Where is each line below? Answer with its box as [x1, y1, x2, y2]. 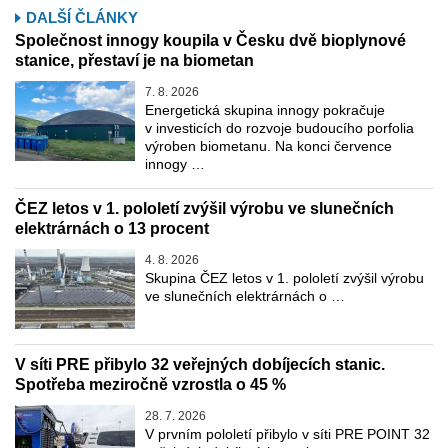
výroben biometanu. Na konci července [145, 138, 392, 155]
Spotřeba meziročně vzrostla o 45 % [15, 376, 286, 394]
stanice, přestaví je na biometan [15, 52, 254, 70]
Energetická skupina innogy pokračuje [145, 102, 385, 119]
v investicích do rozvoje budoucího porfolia [145, 120, 414, 137]
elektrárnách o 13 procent [15, 220, 209, 238]
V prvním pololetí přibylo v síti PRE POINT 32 [145, 426, 430, 443]
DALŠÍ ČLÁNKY [26, 9, 138, 27]
